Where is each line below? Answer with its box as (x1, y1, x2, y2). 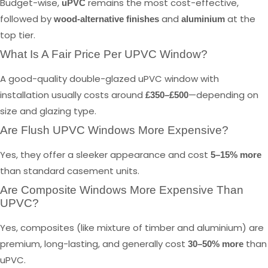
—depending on (188, 89, 258, 102)
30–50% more (188, 239, 243, 249)
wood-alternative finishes (54, 14, 159, 25)
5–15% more (211, 150, 261, 160)
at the (225, 13, 255, 26)
